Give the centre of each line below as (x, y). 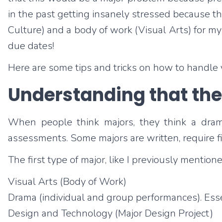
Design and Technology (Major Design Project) (111, 213)
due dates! (31, 46)
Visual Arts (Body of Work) (67, 182)
